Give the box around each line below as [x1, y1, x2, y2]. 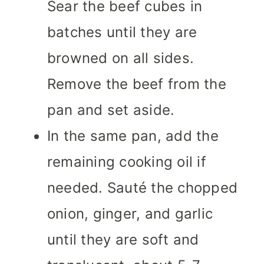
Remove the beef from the [47, 75, 226, 93]
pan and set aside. [47, 101, 175, 119]
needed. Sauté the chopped [47, 179, 237, 197]
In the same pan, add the [47, 127, 219, 145]
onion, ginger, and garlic [47, 205, 213, 223]
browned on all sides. [47, 49, 194, 67]
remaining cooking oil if [47, 153, 206, 171]
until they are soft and [47, 231, 199, 249]
